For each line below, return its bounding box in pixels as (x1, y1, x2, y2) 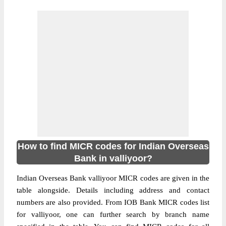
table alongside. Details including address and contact (17, 186, 209, 194)
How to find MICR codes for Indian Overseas (17, 141, 209, 151)
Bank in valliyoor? (74, 153, 152, 163)
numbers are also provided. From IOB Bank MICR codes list (17, 198, 209, 206)
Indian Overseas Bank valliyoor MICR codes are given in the (17, 174, 209, 182)
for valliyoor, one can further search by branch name (17, 210, 209, 218)
